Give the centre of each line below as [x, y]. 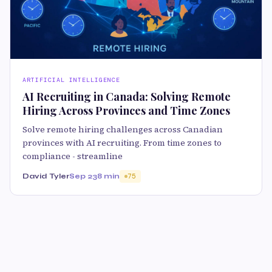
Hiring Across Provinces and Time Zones [126, 110]
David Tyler [46, 176]
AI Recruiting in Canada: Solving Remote [127, 97]
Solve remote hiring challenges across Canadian [123, 129]
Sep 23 [83, 176]
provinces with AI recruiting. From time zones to [122, 143]
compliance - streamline [73, 156]
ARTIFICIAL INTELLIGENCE [71, 80]
